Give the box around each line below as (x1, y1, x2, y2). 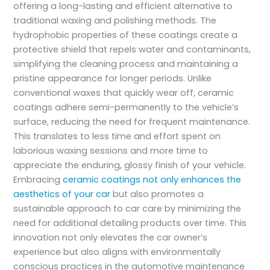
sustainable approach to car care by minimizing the (13, 202, 242, 215)
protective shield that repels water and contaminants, (13, 43, 251, 56)
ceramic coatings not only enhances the (63, 174, 242, 186)
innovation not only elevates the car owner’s (13, 231, 208, 244)
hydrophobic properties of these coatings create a (13, 29, 238, 42)
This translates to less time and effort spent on (13, 130, 221, 143)
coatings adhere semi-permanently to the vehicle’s (13, 101, 239, 114)
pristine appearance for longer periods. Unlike (13, 72, 212, 85)
